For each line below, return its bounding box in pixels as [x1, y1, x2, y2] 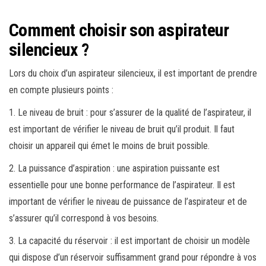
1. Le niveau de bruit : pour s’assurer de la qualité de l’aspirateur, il [9, 106, 251, 118]
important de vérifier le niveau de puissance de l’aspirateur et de [9, 195, 247, 207]
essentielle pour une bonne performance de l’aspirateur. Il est [9, 179, 235, 191]
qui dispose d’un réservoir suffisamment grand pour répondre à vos [9, 251, 256, 263]
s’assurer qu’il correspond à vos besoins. [9, 212, 159, 224]
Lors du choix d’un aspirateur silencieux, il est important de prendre [9, 67, 257, 79]
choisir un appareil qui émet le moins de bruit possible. [9, 140, 210, 151]
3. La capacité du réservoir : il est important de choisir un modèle [9, 235, 250, 246]
